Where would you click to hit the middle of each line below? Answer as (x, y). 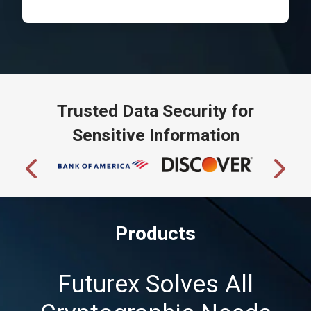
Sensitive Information (155, 135)
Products (155, 233)
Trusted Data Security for (155, 111)
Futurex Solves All (155, 284)
